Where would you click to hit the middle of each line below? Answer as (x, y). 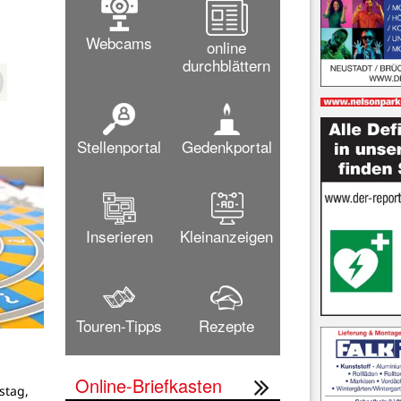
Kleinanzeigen (226, 235)
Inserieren (119, 235)
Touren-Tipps (119, 325)
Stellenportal (119, 146)
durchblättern (226, 64)
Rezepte (226, 325)
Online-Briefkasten (149, 385)
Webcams (119, 42)
